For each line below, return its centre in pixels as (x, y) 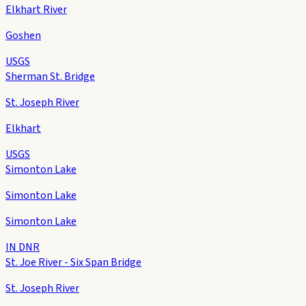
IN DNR (23, 247)
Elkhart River (36, 9)
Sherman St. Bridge (50, 76)
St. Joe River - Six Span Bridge (73, 262)
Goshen (23, 35)
